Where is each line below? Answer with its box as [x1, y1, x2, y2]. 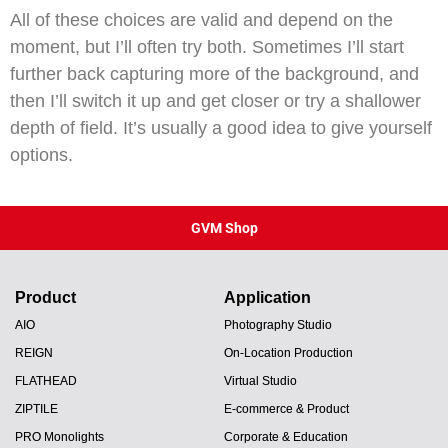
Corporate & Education [224, 429, 348, 444]
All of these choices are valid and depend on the [10, 9, 393, 30]
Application [224, 288, 311, 306]
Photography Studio [224, 317, 332, 332]
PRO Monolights [15, 429, 104, 444]
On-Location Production [224, 345, 353, 360]
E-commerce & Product [224, 401, 349, 416]
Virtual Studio [224, 373, 297, 388]
